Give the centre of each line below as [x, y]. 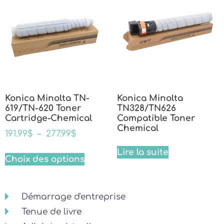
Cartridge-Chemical [48, 118]
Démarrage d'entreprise [73, 196]
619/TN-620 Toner [43, 108]
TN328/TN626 [146, 108]
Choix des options [45, 159]
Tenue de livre [51, 211]
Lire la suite [143, 152]
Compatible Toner [156, 118]
